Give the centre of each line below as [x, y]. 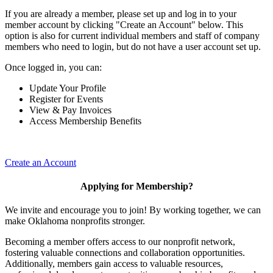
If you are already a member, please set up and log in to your [121, 13]
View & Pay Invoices [70, 110]
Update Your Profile [68, 88]
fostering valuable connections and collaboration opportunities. [125, 253]
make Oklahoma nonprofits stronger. [75, 221]
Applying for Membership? [136, 186]
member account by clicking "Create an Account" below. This [124, 24]
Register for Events [66, 99]
